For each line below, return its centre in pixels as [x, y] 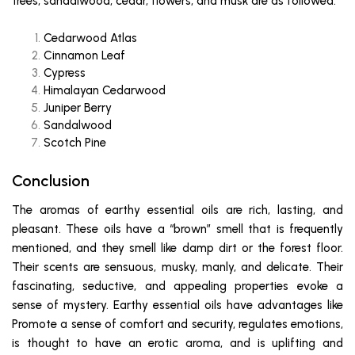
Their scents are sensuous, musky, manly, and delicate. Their [177, 267]
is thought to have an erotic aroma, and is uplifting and [177, 344]
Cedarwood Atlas [90, 38]
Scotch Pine [75, 143]
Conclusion [51, 181]
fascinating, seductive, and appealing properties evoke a [177, 286]
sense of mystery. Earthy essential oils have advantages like [177, 305]
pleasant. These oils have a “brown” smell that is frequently [177, 229]
